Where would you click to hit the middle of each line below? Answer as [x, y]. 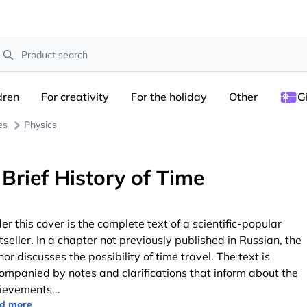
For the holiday [169, 97]
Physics [40, 125]
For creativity [75, 97]
